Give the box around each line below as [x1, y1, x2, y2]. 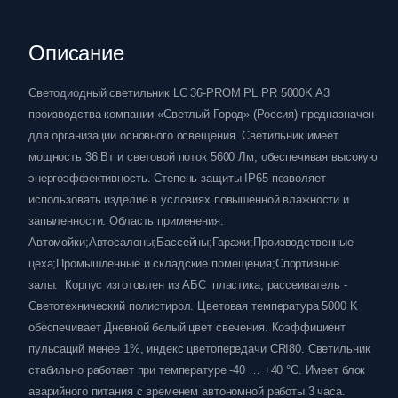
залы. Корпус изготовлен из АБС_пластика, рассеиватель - [28, 278, 347, 291]
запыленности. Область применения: [28, 214, 224, 227]
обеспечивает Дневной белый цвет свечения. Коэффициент [28, 321, 346, 334]
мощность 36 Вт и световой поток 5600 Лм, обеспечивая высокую [28, 150, 378, 163]
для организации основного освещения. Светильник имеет [28, 129, 339, 142]
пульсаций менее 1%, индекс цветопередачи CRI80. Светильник [28, 342, 370, 355]
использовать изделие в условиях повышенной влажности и [28, 193, 349, 206]
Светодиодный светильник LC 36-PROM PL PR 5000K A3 [28, 86, 330, 99]
